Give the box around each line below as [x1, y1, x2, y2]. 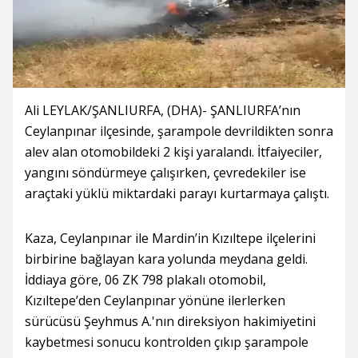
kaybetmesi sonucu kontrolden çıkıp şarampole [25, 333, 308, 351]
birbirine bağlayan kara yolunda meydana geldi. [25, 250, 308, 268]
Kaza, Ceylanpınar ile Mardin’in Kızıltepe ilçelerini [25, 229, 316, 247]
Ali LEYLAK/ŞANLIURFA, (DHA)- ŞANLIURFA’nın [25, 101, 300, 119]
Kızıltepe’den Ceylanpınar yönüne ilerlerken [25, 292, 285, 309]
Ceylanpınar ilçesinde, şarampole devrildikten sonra [25, 122, 333, 140]
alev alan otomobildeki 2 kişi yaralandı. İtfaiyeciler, [25, 143, 322, 161]
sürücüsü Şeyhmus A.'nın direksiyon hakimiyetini [25, 312, 316, 330]
